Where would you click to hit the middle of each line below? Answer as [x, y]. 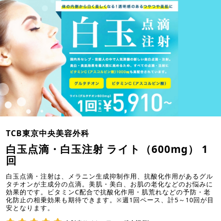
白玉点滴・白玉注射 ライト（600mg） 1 [107, 149]
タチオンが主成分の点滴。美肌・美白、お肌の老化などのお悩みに [110, 184]
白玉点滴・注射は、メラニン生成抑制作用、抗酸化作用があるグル [110, 176]
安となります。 [30, 207]
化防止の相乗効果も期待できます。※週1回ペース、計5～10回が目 [110, 200]
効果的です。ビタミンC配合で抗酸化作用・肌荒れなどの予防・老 [108, 192]
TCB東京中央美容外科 [48, 133]
